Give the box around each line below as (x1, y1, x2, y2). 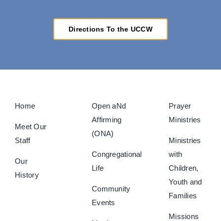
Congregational (91, 149, 142, 158)
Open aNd (91, 101, 126, 110)
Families (168, 191, 197, 200)
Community (91, 184, 131, 193)
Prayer (168, 101, 191, 110)
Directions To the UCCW (69, 25, 152, 33)
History (15, 170, 39, 179)
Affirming (91, 115, 122, 124)
